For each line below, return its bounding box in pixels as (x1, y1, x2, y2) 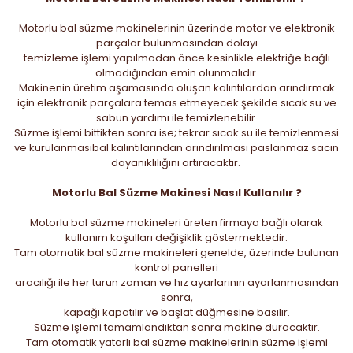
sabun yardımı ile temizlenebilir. (95, 110, 258, 125)
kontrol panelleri (135, 259, 218, 275)
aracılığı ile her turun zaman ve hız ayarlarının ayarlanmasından (14, 274, 339, 290)
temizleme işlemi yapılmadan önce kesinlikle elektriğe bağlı (23, 50, 330, 65)
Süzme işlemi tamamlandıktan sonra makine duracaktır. (33, 319, 320, 335)
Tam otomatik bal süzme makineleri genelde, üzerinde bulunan (14, 244, 339, 260)
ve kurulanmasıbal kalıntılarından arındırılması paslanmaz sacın (14, 139, 339, 155)
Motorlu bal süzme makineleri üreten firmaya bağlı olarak (30, 214, 323, 230)
